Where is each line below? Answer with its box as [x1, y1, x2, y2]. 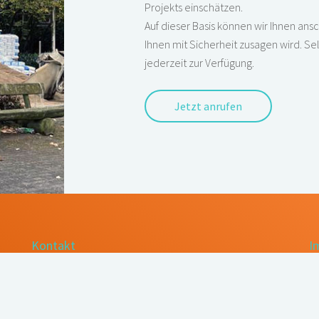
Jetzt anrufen [174, 99, 242, 113]
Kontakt [31, 237, 75, 253]
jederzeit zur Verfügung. [144, 56, 254, 70]
